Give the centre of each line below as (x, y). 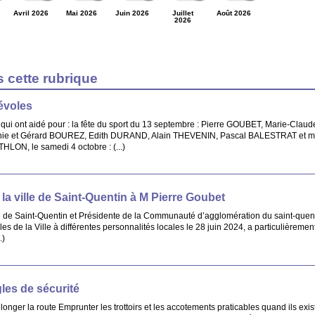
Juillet (183, 13)
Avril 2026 (31, 13)
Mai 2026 (82, 13)
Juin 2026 (132, 13)
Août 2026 (233, 13)
